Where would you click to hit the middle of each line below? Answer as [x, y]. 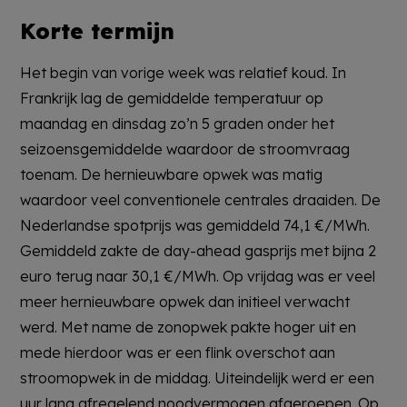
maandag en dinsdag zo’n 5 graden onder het [178, 123]
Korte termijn [98, 30]
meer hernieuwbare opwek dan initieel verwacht [185, 301]
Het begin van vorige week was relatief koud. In [184, 72]
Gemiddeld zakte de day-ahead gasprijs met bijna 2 [199, 250]
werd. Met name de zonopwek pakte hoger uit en [189, 327]
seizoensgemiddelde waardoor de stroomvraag [185, 149]
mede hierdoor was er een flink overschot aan [178, 352]
